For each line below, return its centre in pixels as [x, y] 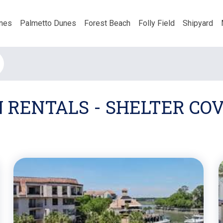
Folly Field [157, 23]
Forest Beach [107, 23]
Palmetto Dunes [48, 23]
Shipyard [198, 23]
